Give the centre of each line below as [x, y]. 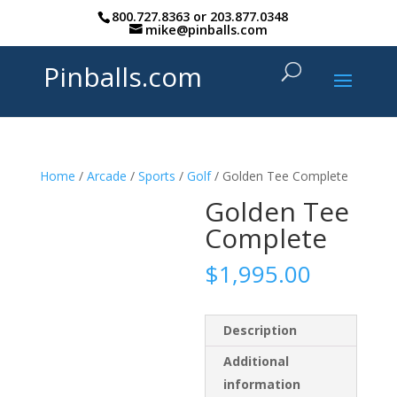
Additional [257, 361]
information [262, 384]
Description [261, 330]
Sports [156, 176]
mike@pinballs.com [206, 29]
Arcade [106, 176]
